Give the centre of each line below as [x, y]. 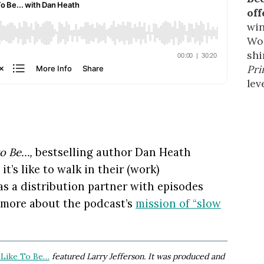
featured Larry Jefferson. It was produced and [137, 256]
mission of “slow [178, 204]
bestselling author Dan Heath [112, 152]
